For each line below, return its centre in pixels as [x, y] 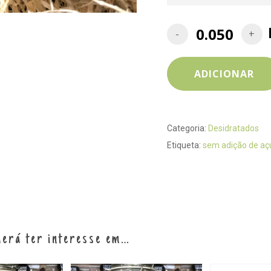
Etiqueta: [184, 145]
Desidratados [233, 128]
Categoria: [187, 128]
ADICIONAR [224, 73]
